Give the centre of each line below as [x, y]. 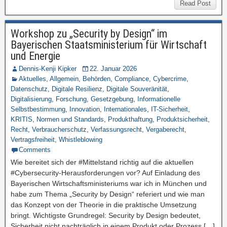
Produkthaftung [130, 119]
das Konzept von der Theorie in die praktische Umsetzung [104, 205]
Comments [35, 150]
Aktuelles [32, 79]
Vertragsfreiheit [33, 140]
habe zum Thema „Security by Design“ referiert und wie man [108, 194]
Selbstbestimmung [38, 109]
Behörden [97, 79]
